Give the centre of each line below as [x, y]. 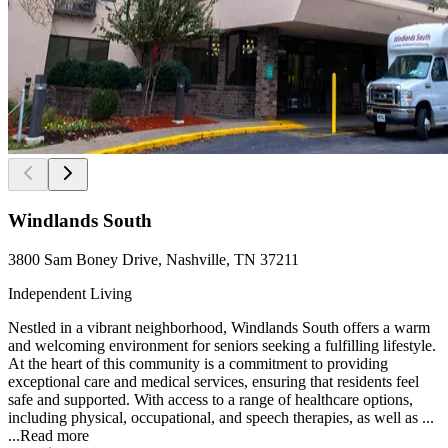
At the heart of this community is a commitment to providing [198, 363]
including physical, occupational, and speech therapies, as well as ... [221, 417]
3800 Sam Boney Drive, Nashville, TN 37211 [153, 259]
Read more [54, 435]
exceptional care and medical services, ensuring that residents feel [213, 381]
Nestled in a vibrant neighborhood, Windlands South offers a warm [219, 327]
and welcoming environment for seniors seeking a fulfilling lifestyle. [222, 345]
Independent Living [70, 293]
